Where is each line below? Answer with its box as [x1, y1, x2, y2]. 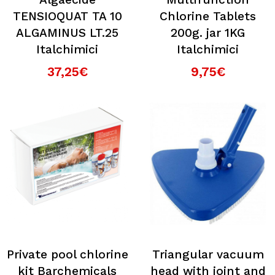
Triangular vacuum [152, 247, 264, 261]
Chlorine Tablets [160, 9, 256, 23]
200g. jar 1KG [171, 26, 245, 40]
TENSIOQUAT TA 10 [12, 9, 122, 23]
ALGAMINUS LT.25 [16, 26, 118, 40]
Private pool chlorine [6, 247, 128, 261]
